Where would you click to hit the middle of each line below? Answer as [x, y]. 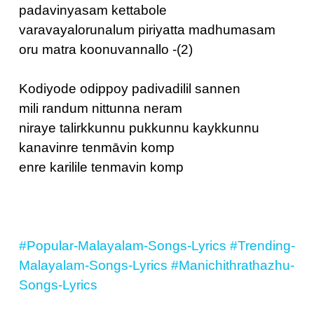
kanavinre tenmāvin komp [97, 148]
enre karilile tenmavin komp [101, 167]
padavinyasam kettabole [93, 10]
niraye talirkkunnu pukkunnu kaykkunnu [139, 128]
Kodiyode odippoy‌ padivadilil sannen [130, 89]
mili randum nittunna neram [101, 108]
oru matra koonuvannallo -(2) [106, 49]
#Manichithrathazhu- [233, 265]
